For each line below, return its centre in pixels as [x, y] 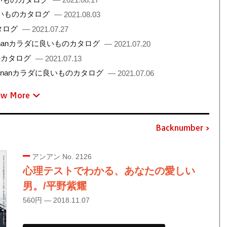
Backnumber [179, 128]
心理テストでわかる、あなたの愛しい [109, 171]
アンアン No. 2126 [61, 156]
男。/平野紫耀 [54, 186]
